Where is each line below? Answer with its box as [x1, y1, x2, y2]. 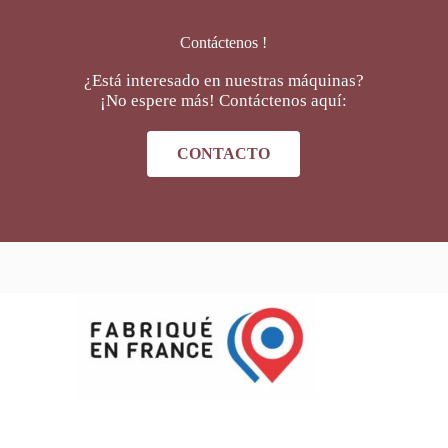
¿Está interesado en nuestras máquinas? [83, 70, 364, 90]
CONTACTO [177, 144, 271, 162]
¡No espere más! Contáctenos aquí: [100, 90, 348, 110]
